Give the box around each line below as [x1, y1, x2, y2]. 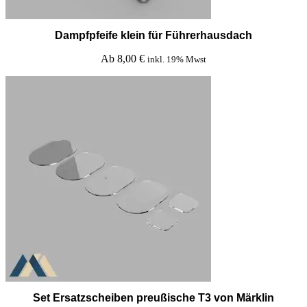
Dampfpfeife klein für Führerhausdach [55, 29, 252, 41]
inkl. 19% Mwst [147, 53, 206, 64]
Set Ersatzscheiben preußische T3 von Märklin [33, 291, 274, 304]
